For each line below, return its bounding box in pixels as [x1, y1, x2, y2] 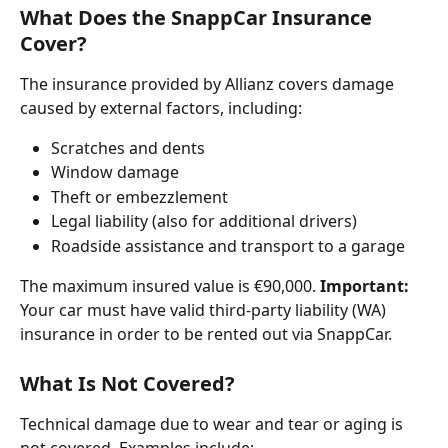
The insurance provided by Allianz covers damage [20, 73, 398, 95]
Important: [320, 275, 409, 298]
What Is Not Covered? [20, 369, 235, 397]
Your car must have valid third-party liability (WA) [20, 299, 390, 322]
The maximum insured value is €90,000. [20, 275, 320, 298]
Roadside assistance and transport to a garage [51, 234, 405, 257]
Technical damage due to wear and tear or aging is [20, 412, 407, 435]
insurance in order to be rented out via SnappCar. [20, 323, 392, 346]
